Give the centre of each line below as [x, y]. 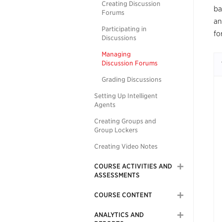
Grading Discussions [132, 80]
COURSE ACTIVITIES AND [133, 166]
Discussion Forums [130, 63]
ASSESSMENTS [117, 175]
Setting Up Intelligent [126, 96]
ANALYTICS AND [119, 215]
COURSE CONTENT [123, 195]
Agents [105, 105]
